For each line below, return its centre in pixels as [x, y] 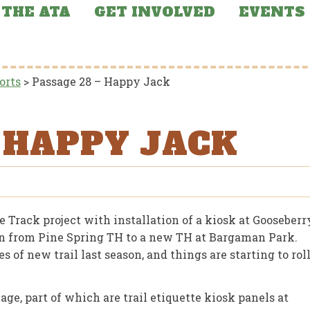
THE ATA [36, 12]
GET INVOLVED [154, 12]
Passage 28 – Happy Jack [101, 82]
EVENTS [272, 12]
